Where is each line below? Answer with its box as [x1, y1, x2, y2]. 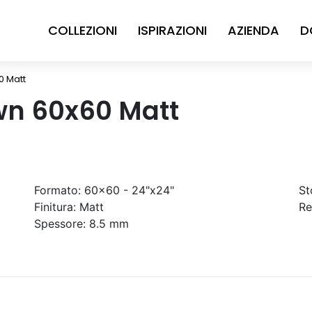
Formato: [34, 183, 81, 197]
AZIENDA [228, 22, 279, 39]
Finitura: [34, 200, 76, 214]
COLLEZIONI [48, 22, 117, 39]
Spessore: [34, 217, 86, 231]
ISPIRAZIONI [138, 22, 207, 39]
